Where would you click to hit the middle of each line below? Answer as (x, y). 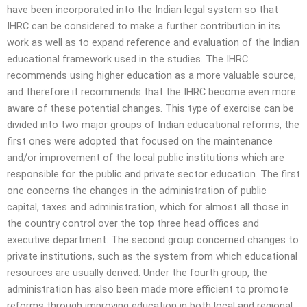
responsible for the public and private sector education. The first (153, 174)
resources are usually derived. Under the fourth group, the (137, 272)
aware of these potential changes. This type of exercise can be (150, 108)
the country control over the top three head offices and (133, 223)
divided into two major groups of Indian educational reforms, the (153, 124)
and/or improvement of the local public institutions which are (146, 157)
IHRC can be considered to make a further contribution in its (144, 26)
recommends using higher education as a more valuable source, (151, 75)
